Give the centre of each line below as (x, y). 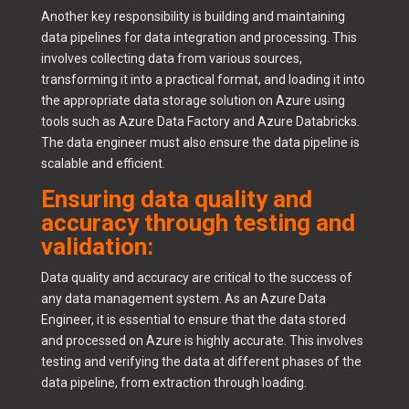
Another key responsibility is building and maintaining (193, 17)
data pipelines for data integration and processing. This (199, 38)
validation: (100, 247)
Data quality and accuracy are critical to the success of (196, 278)
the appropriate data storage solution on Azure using (193, 101)
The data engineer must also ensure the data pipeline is (200, 143)
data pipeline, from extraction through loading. (173, 383)
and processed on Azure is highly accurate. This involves (202, 341)
